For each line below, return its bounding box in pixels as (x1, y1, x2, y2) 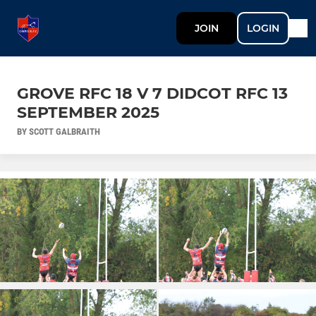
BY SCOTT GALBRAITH (17, 126, 100, 137)
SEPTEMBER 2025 (17, 102, 159, 122)
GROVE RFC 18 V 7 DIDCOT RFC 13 (17, 83, 288, 103)
